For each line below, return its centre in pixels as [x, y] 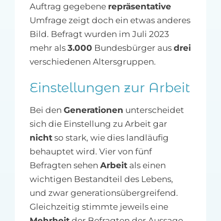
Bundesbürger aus [133, 48]
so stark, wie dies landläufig [110, 137]
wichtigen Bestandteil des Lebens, [101, 179]
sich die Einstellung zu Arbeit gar [98, 124]
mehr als [48, 48]
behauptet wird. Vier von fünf [91, 151]
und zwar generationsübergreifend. [104, 193]
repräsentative [139, 6]
